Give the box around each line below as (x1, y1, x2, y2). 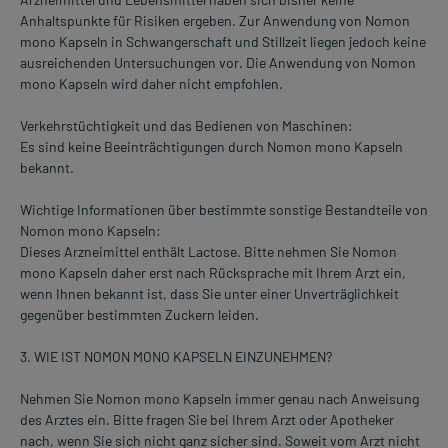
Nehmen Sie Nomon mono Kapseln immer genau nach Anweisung (20, 389, 419, 407)
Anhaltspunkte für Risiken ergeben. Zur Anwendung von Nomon (20, 11, 410, 29)
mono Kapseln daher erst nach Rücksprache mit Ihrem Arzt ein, (20, 263, 406, 281)
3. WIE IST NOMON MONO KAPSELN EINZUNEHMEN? (20, 347, 332, 365)
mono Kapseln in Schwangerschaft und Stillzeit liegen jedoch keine (20, 32, 426, 50)
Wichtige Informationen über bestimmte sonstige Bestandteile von (20, 200, 428, 218)
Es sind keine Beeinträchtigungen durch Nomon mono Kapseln (20, 137, 403, 155)
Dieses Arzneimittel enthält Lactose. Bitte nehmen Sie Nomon (20, 242, 397, 260)
